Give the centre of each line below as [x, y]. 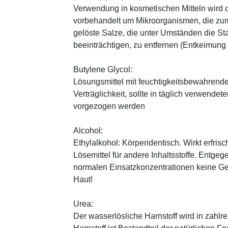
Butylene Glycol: [103, 69]
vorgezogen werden [109, 106]
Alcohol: [88, 130]
